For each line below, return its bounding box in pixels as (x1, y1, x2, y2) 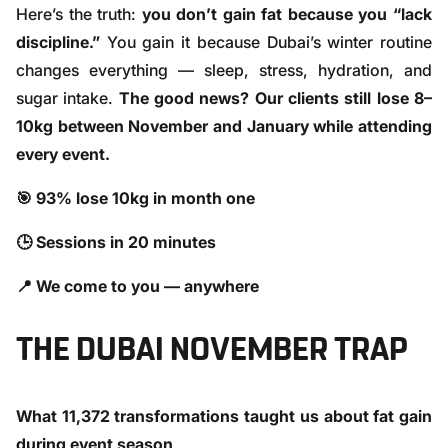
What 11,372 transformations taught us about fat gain (16, 406, 432, 426)
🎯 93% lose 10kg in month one (16, 188, 255, 208)
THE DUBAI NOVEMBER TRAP (16, 335, 408, 367)
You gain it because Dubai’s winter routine (106, 32, 433, 52)
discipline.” (16, 32, 107, 52)
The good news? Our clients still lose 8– (118, 88, 433, 108)
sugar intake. (16, 88, 119, 108)
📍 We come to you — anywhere (16, 276, 259, 296)
